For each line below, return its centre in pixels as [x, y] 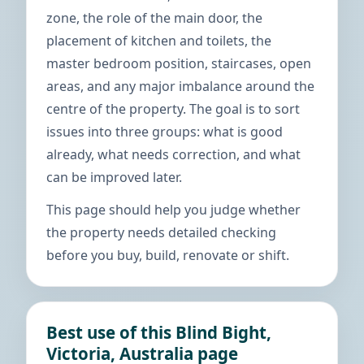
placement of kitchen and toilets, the [159, 41]
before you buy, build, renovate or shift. [168, 255]
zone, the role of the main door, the [154, 18]
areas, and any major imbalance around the [180, 86]
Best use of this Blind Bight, [159, 332]
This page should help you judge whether [173, 210]
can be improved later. [114, 177]
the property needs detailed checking [161, 232]
